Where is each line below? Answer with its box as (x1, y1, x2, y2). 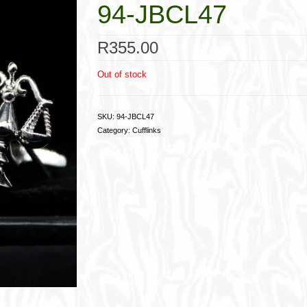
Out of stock (97, 69, 147, 79)
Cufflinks (132, 126, 161, 134)
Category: (97, 126, 132, 134)
